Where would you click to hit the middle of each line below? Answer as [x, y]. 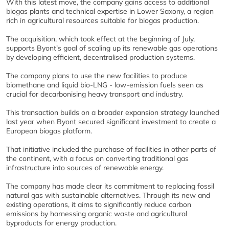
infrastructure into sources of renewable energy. [85, 167]
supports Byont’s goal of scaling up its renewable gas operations [112, 48]
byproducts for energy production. [61, 223]
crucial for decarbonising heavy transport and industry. [95, 94]
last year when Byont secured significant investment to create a [111, 121]
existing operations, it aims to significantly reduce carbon [99, 204]
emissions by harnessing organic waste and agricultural [97, 213]
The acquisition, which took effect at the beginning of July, [100, 39]
